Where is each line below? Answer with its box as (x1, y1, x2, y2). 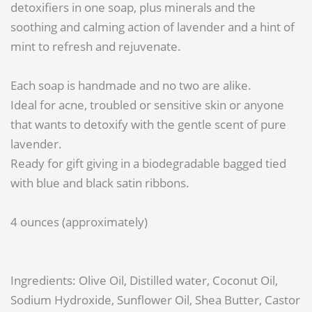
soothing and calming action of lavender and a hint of (10, 19, 295, 36)
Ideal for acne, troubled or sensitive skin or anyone (10, 97, 284, 114)
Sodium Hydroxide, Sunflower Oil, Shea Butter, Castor (10, 292, 300, 309)
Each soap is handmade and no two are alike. (10, 77, 251, 94)
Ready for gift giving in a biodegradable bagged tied (10, 155, 286, 172)
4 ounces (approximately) (10, 214, 148, 231)
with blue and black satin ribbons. (10, 175, 189, 192)
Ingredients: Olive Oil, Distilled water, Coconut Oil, (10, 272, 278, 289)
